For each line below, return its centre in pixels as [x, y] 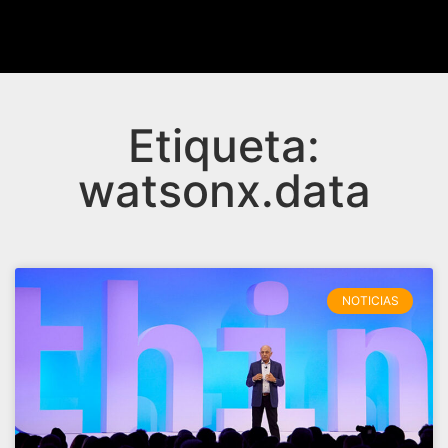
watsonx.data [224, 191]
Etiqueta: [224, 146]
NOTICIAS [370, 301]
